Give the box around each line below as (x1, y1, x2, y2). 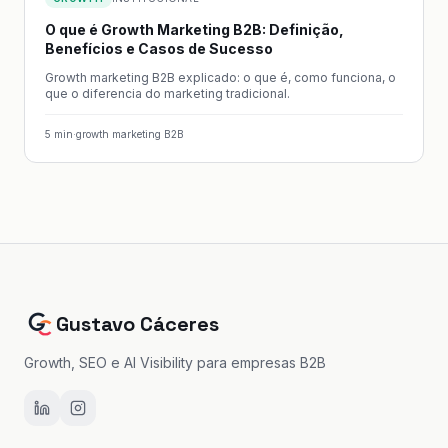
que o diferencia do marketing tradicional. (45, 86, 290, 101)
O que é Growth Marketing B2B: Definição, (45, 21, 344, 38)
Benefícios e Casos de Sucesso (45, 40, 273, 57)
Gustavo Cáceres (56, 311, 219, 337)
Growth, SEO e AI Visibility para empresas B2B (24, 354, 326, 371)
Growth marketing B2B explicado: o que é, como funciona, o (45, 70, 396, 85)
